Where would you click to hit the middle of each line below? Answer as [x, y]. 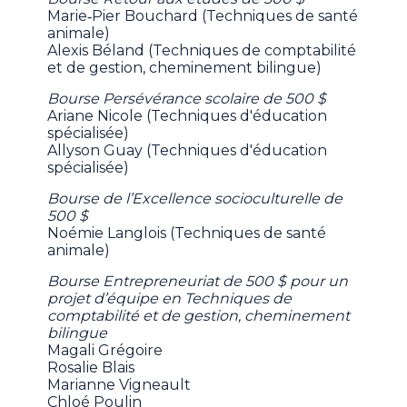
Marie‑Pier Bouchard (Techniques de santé [203, 15]
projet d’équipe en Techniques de [170, 298]
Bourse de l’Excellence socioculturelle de [195, 198]
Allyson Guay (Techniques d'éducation [188, 150]
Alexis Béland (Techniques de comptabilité [202, 50]
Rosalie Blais [91, 367]
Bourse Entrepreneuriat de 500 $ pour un [198, 281]
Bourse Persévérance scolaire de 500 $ [187, 98]
